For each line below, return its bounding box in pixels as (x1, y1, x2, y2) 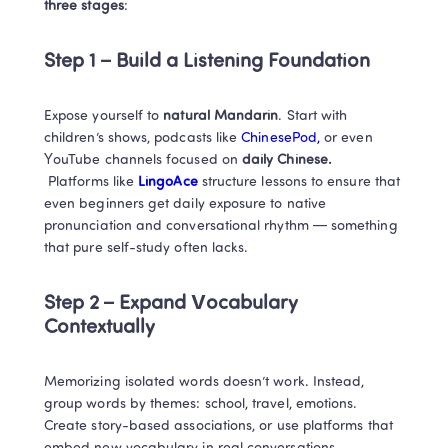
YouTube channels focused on (44, 153, 238, 168)
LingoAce (134, 175, 198, 190)
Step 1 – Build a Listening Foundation (44, 52, 370, 72)
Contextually (44, 318, 155, 338)
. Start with (278, 109, 348, 124)
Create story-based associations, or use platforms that (44, 419, 393, 434)
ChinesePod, (241, 131, 325, 146)
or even (324, 131, 373, 146)
